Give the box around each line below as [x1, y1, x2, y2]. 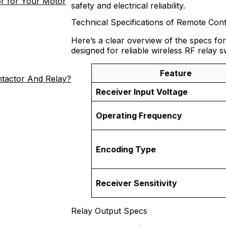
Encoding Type [96, 144, 156, 155]
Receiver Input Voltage [96, 87, 188, 97]
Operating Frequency [96, 110, 182, 121]
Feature [159, 68, 192, 79]
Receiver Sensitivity [96, 178, 177, 189]
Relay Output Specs [71, 206, 147, 216]
